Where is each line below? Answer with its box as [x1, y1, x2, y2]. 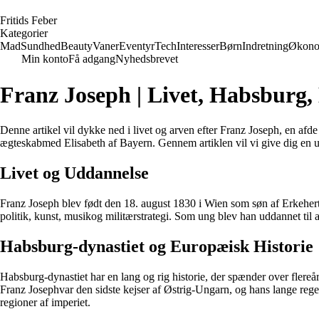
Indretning [242, 40, 288, 52]
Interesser [177, 40, 219, 52]
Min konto [21, 53, 68, 65]
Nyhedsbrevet [115, 53, 178, 65]
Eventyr [119, 40, 155, 52]
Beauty [61, 40, 93, 52]
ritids [6, 14, 31, 26]
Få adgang [68, 53, 115, 65]
